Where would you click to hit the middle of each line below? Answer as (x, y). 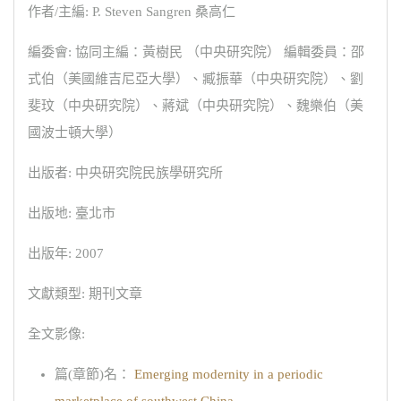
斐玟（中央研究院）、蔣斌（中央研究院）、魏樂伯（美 (196, 106)
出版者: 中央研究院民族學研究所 (125, 173)
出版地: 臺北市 (72, 213)
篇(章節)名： (93, 375)
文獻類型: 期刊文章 (85, 294)
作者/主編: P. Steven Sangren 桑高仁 (132, 12)
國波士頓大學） (75, 133)
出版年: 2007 (66, 254)
